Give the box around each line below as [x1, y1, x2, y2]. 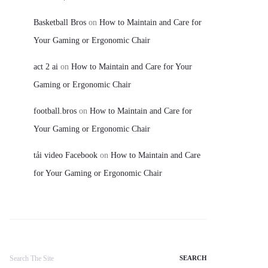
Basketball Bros [33, 17, 86, 27]
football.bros [33, 106, 77, 115]
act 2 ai [33, 62, 58, 71]
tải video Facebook [33, 150, 98, 160]
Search [9, 246, 32, 256]
